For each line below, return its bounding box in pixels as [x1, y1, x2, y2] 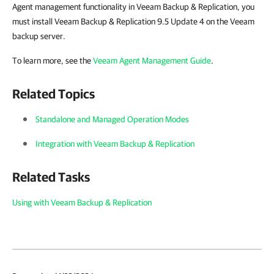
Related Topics [12, 86, 95, 101]
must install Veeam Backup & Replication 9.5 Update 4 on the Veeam [12, 17, 254, 26]
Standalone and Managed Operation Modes [35, 114, 189, 124]
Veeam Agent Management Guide [93, 56, 211, 65]
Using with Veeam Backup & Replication [12, 198, 152, 207]
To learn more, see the [12, 56, 93, 65]
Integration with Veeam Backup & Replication [35, 139, 194, 149]
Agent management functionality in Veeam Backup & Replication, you [12, 2, 254, 12]
